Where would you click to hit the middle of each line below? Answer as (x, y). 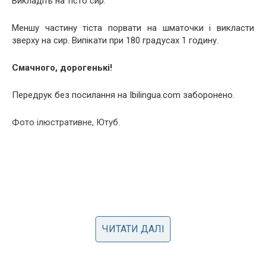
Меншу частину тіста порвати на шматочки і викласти (133, 28)
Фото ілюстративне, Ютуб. (66, 122)
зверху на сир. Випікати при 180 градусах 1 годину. (115, 40)
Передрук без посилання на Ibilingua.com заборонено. (123, 95)
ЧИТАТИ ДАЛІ (133, 229)
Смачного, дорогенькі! (62, 67)
